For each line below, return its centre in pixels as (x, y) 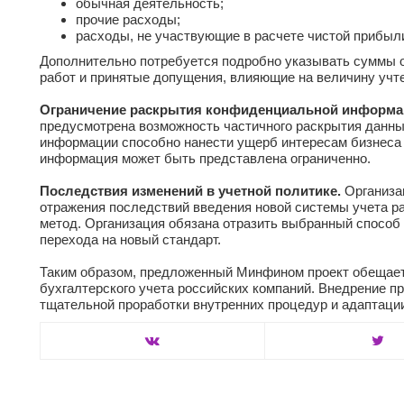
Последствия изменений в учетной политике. (192, 191)
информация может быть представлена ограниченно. (205, 159)
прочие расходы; (128, 20)
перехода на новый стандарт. (130, 240)
